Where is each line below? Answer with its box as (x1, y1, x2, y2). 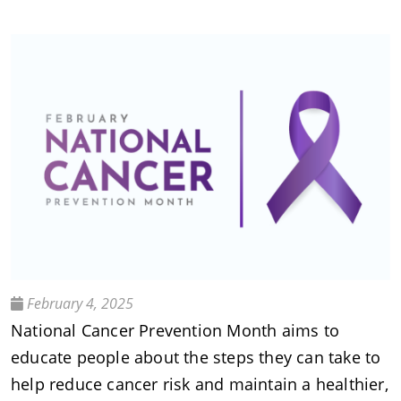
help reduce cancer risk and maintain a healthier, (11, 372, 388, 395)
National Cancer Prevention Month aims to (11, 319, 340, 341)
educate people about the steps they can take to (11, 346, 381, 368)
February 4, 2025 (23, 293, 133, 313)
